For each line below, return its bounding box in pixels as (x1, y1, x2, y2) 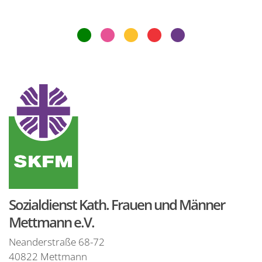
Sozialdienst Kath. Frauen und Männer (9, 195, 225, 215)
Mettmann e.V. (9, 212, 94, 232)
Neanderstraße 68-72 (9, 235, 105, 249)
